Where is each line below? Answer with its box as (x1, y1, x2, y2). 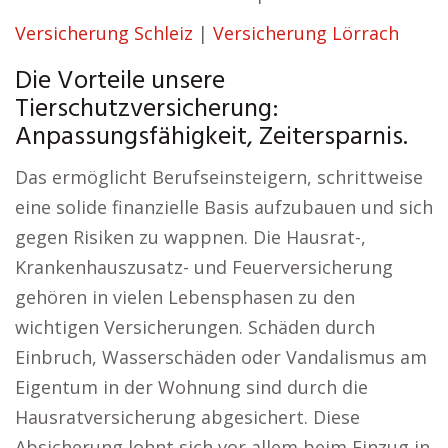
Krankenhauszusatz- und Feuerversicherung (15, 255, 393, 279)
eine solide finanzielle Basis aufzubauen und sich (15, 195, 433, 219)
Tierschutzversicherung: (15, 89, 279, 130)
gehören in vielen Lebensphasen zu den (15, 285, 355, 309)
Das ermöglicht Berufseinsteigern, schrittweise (15, 165, 423, 189)
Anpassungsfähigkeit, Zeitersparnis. (15, 117, 408, 158)
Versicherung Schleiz (15, 21, 193, 45)
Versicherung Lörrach (213, 21, 399, 45)
